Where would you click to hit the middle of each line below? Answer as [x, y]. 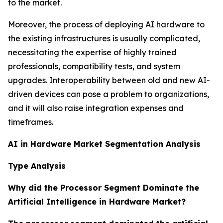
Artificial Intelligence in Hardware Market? [97, 202]
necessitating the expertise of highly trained [92, 52]
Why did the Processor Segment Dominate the [104, 188]
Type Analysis [37, 166]
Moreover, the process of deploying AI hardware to [106, 24]
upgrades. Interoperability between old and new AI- [109, 80]
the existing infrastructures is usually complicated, [104, 38]
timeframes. [31, 122]
